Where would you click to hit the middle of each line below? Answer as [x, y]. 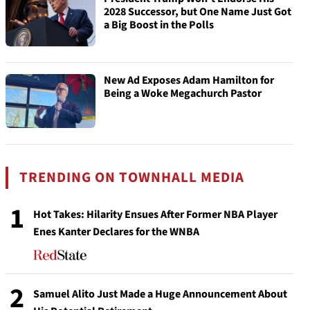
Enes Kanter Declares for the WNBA [116, 232]
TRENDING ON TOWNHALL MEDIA [132, 177]
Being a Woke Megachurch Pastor [183, 93]
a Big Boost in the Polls [159, 25]
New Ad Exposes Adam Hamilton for [189, 80]
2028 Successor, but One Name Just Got [198, 12]
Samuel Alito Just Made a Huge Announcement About [160, 294]
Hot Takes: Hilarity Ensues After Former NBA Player [155, 215]
